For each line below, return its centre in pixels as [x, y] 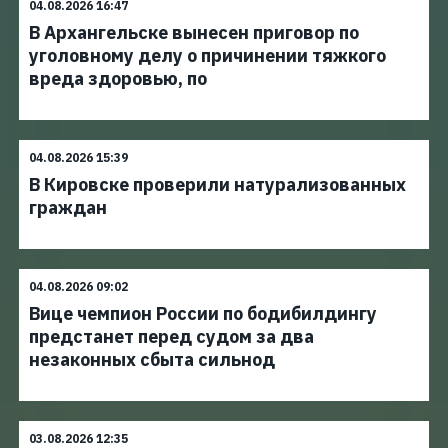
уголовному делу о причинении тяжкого [207, 55]
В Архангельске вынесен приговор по [194, 32]
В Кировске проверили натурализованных [217, 184]
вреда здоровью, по [118, 78]
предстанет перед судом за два [171, 336]
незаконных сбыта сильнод [152, 359]
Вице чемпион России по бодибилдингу [203, 313]
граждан [68, 207]
